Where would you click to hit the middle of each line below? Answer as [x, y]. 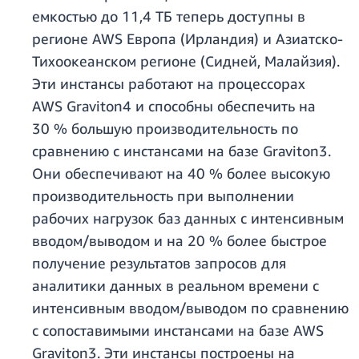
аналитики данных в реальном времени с [175, 286]
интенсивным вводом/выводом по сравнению [190, 308]
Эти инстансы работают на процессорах [169, 84]
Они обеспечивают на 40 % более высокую [181, 173]
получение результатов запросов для [159, 263]
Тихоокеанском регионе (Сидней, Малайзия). [186, 61]
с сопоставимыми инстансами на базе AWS [178, 331]
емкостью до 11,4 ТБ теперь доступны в [169, 16]
